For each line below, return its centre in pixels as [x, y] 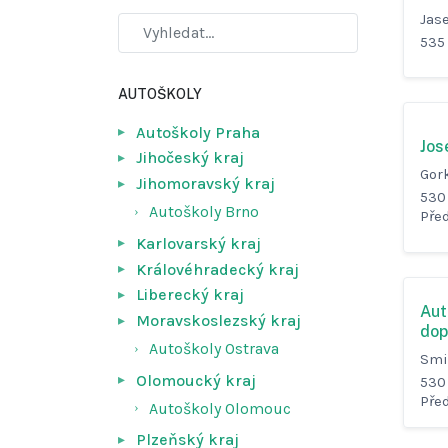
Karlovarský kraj [199, 243]
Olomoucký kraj [196, 380]
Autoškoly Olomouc [220, 408]
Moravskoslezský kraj [219, 321]
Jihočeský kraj [190, 158]
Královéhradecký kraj [218, 269]
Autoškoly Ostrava [214, 349]
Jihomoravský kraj [206, 184]
